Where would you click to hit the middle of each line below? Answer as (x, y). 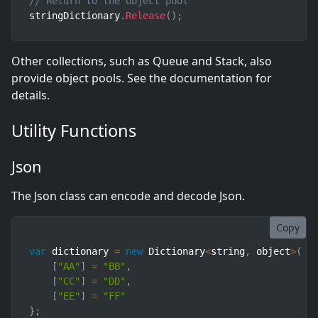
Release (146, 16)
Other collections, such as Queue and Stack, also (142, 61)
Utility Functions (74, 131)
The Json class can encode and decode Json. (128, 196)
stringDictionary (75, 16)
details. (31, 95)
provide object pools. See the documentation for (142, 78)
